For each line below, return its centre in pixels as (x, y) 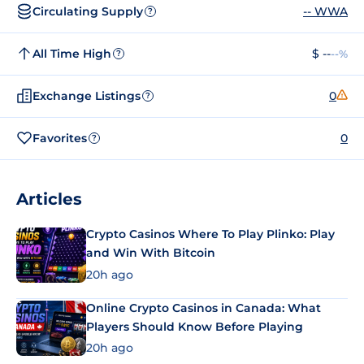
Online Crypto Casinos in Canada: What (204, 308)
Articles (49, 199)
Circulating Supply (88, 11)
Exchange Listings (87, 95)
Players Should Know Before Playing (195, 326)
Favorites (60, 138)
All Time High (72, 53)
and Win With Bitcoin (151, 253)
